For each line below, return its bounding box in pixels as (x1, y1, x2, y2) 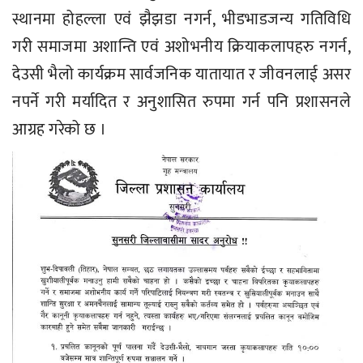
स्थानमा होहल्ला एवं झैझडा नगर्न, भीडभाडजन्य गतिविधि (12, 6, 351, 34)
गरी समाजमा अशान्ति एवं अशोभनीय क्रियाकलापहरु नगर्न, (12, 33, 351, 62)
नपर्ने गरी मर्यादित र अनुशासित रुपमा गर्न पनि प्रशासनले (12, 88, 351, 117)
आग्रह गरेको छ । (12, 116, 107, 144)
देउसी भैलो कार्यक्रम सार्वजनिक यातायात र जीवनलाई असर (12, 61, 351, 89)
